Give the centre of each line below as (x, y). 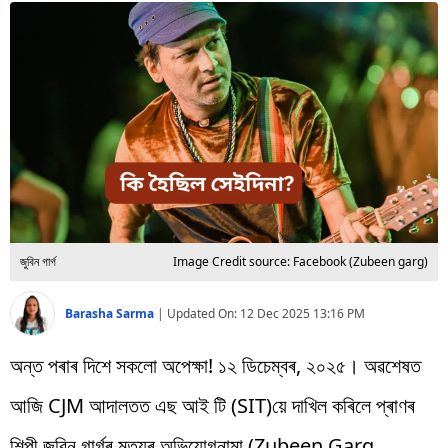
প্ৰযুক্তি (33, 53)
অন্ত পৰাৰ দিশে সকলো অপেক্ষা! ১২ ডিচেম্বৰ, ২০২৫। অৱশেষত (215, 365)
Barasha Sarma (111, 313)
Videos (39, 99)
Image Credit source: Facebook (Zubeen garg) (300, 261)
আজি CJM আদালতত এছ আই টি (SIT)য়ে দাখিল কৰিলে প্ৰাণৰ (212, 405)
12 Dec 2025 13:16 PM (302, 313)
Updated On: (203, 313)
